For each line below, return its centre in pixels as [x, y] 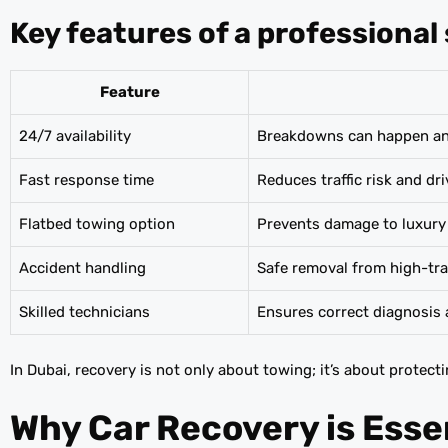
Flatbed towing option [97, 223]
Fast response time [86, 179]
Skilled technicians [84, 311]
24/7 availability [75, 135]
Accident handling [82, 267]
